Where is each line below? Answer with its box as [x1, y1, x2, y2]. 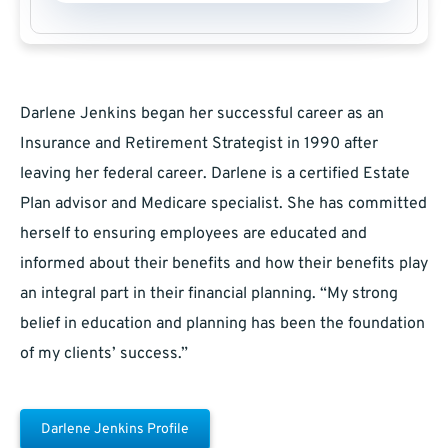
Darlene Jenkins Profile [41, 421, 189, 439]
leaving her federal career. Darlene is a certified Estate [20, 164, 410, 185]
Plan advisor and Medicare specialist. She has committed [20, 194, 427, 215]
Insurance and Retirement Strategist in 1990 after [20, 134, 378, 155]
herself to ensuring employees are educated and [20, 224, 367, 245]
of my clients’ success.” [20, 344, 188, 365]
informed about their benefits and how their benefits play [20, 254, 428, 275]
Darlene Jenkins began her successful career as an [20, 104, 384, 125]
